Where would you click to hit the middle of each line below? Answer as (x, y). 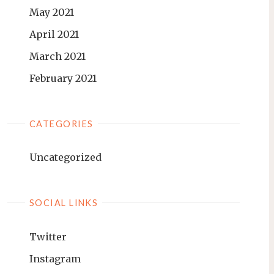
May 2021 (52, 12)
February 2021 (63, 78)
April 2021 (54, 34)
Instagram (55, 259)
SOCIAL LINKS (64, 203)
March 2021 (57, 56)
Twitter (48, 237)
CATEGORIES (61, 124)
